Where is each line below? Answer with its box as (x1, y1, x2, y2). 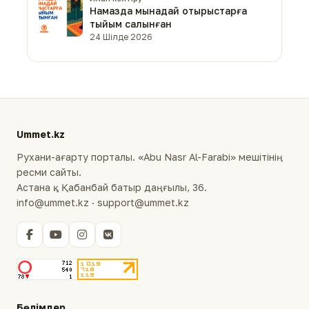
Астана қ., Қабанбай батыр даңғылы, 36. (17, 181, 207, 193)
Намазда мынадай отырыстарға (90, 4, 247, 17)
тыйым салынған (90, 17, 172, 30)
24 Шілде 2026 (90, 31, 152, 42)
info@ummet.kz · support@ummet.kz (17, 197, 189, 208)
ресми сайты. (17, 166, 81, 178)
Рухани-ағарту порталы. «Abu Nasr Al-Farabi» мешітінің (17, 151, 283, 163)
